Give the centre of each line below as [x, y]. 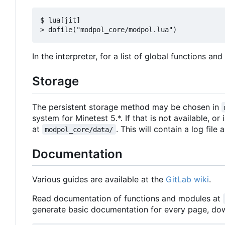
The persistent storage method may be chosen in [127, 107]
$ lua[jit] [60, 20]
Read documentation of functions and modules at [128, 198]
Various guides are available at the [99, 179]
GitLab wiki [187, 179]
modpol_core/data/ [79, 129]
